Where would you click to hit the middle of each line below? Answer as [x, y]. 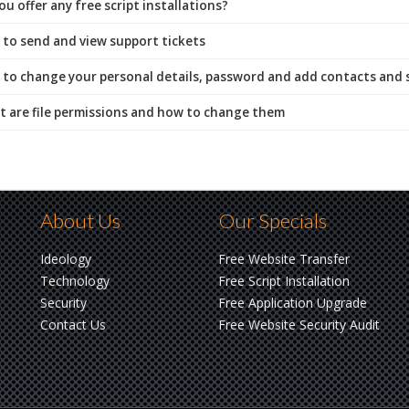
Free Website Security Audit [299, 325]
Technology [75, 281]
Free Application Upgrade [293, 303]
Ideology [66, 259]
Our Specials [273, 220]
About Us [80, 220]
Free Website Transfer [284, 259]
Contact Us [73, 325]
